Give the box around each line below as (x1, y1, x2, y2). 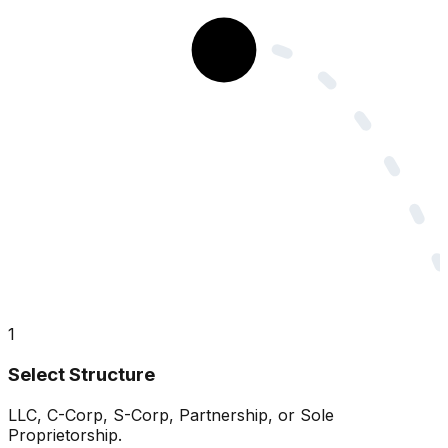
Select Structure (8, 362, 155, 386)
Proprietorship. (8, 424, 122, 445)
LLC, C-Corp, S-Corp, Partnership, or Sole (8, 404, 334, 425)
